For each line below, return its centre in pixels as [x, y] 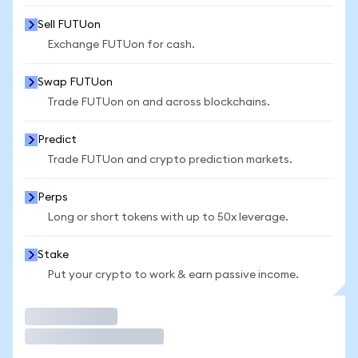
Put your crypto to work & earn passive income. [173, 275]
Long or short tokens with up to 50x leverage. [168, 217]
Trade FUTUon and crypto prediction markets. [170, 160]
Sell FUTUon [69, 25]
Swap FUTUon [75, 82]
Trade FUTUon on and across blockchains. [159, 102]
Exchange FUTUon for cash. [121, 45]
